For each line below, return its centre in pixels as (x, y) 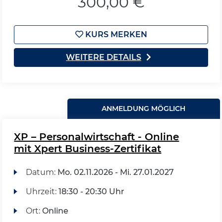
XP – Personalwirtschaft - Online (97, 137)
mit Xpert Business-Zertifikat (88, 149)
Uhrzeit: (42, 192)
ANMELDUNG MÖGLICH (144, 109)
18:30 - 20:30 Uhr (91, 192)
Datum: (41, 172)
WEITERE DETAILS (104, 57)
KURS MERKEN (115, 34)
